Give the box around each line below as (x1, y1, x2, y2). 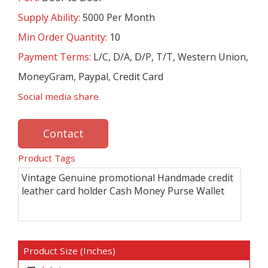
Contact (43, 126, 84, 141)
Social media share (18, 90, 99, 103)
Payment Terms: (18, 50, 93, 64)
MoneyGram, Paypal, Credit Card (18, 70, 163, 84)
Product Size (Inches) (23, 245, 115, 257)
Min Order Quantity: (18, 31, 109, 44)
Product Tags (18, 152, 75, 165)
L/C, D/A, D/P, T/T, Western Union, (93, 50, 248, 64)
